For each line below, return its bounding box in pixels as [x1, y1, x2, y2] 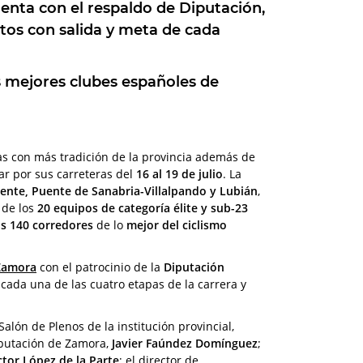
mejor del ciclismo [126, 216, 227, 233]
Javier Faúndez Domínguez [112, 335, 258, 351]
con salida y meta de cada [23, 20, 220, 39]
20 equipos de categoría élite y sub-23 [37, 199, 248, 216]
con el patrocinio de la [36, 258, 164, 275]
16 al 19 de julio [136, 165, 223, 181]
